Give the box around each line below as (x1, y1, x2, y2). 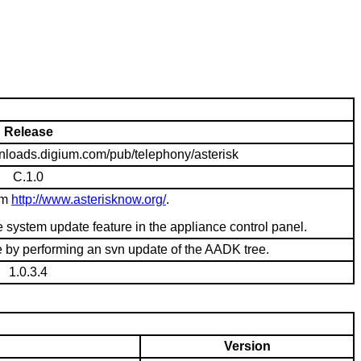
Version (223, 339, 271, 354)
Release (3, 125, 53, 139)
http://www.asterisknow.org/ (11, 193, 166, 207)
